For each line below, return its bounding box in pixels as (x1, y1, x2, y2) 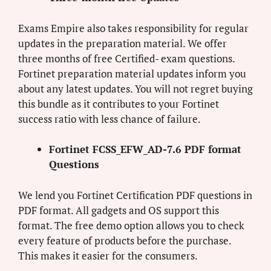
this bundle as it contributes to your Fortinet (18, 96, 219, 111)
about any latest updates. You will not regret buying (18, 81, 253, 96)
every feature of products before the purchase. (18, 233, 231, 247)
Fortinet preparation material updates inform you (18, 66, 246, 80)
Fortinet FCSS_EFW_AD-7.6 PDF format (49, 142, 241, 157)
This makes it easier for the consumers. (18, 248, 198, 263)
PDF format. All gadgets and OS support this (18, 203, 219, 217)
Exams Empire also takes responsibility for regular (18, 21, 249, 35)
